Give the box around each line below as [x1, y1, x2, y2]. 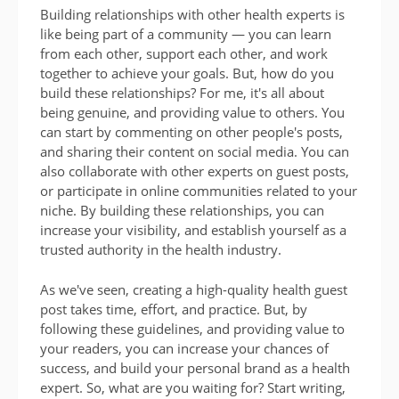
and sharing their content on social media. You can [40, 142, 349, 161]
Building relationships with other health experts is [40, 5, 345, 24]
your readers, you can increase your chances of [40, 338, 329, 357]
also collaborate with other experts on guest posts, [40, 162, 349, 181]
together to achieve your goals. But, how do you [40, 64, 334, 83]
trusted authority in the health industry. [40, 240, 281, 259]
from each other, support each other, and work [40, 45, 328, 63]
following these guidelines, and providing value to [40, 319, 345, 338]
